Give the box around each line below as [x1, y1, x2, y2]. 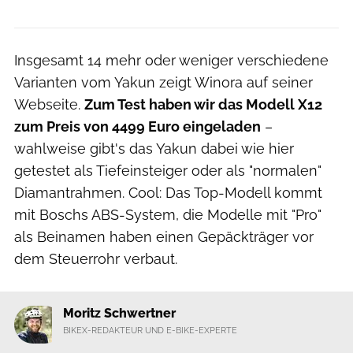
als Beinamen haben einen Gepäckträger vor [14, 228, 314, 245]
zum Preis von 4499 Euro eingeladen [14, 117, 261, 135]
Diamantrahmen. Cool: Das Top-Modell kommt [14, 184, 322, 201]
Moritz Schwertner [63, 305, 176, 321]
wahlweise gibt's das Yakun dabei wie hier [14, 139, 294, 157]
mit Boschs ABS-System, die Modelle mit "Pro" [14, 206, 321, 223]
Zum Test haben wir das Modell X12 [84, 95, 322, 113]
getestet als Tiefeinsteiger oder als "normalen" [14, 162, 321, 179]
